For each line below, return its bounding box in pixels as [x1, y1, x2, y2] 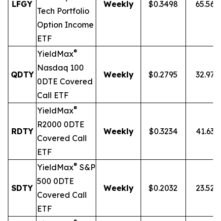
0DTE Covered [37, 76, 93, 86]
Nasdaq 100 [37, 63, 84, 73]
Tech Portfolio [37, 6, 89, 16]
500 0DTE [37, 176, 74, 186]
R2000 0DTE [37, 119, 84, 129]
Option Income [37, 20, 94, 30]
